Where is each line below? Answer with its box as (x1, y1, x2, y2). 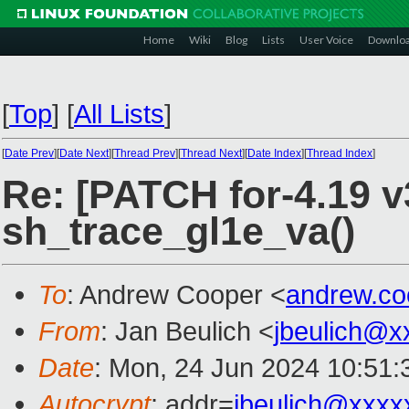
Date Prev (5, 147, 54, 160)
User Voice (299, 33, 353, 47)
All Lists (74, 99, 164, 129)
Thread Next (181, 147, 242, 160)
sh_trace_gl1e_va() (2, 209, 355, 254)
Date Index (247, 147, 301, 160)
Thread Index (307, 147, 372, 160)
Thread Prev (114, 147, 175, 160)
